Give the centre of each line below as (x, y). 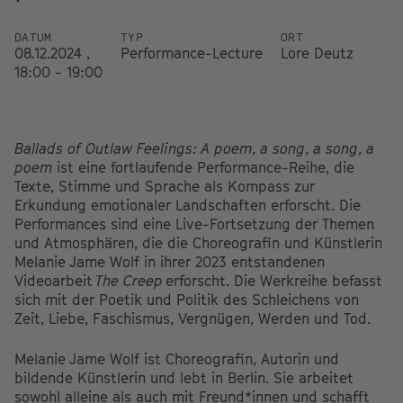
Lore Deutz (317, 54)
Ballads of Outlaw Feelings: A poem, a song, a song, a (194, 149)
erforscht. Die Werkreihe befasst (273, 281)
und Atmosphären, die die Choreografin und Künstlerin (198, 243)
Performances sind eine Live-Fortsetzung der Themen (194, 224)
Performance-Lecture (192, 54)
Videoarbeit (55, 281)
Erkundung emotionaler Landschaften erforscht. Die (188, 206)
